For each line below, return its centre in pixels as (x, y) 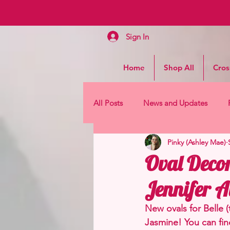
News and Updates (175, 103)
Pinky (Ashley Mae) (197, 142)
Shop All (179, 68)
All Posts (108, 103)
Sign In (137, 36)
